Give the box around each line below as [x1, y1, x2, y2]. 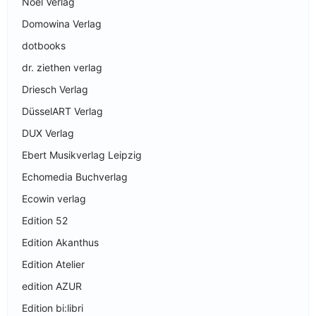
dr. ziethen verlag [22, 61, 102, 73]
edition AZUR [22, 279, 82, 292]
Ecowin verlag [22, 192, 86, 205]
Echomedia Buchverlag [22, 170, 128, 183]
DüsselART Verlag [22, 104, 103, 117]
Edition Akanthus [22, 236, 99, 248]
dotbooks [22, 39, 66, 51]
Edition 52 [22, 214, 68, 226]
